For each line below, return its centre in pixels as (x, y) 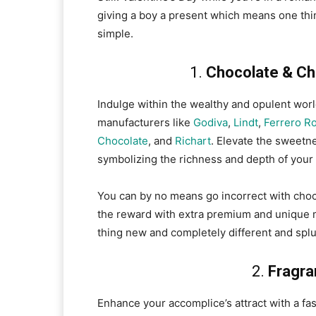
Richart (193, 141)
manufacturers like (145, 123)
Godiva (211, 123)
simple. (115, 34)
